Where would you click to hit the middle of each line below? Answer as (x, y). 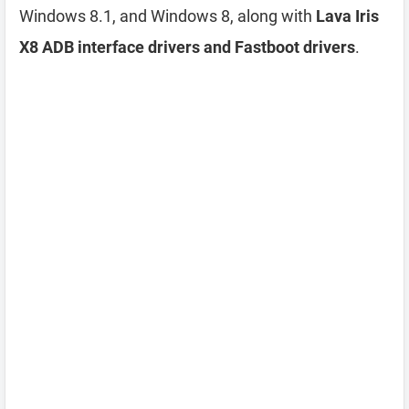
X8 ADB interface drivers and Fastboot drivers (187, 47)
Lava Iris (347, 16)
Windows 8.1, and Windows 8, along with (168, 16)
